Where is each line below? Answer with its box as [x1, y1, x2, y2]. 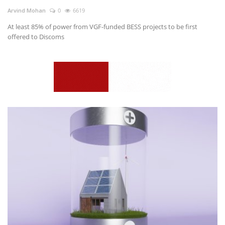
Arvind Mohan [8, 7, 46, 15]
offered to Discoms [8, 32, 64, 42]
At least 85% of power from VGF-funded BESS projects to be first [8, 22, 197, 32]
